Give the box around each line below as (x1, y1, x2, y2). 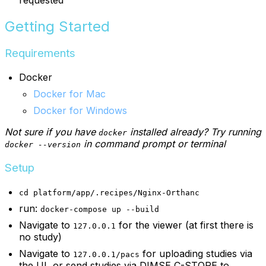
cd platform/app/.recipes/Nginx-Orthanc (19, 188, 199, 197)
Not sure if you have (5, 126, 99, 138)
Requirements (5, 46, 75, 61)
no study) (19, 230, 62, 243)
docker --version (5, 140, 81, 150)
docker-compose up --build (40, 204, 159, 214)
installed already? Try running (127, 126, 261, 138)
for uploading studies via (140, 247, 252, 259)
